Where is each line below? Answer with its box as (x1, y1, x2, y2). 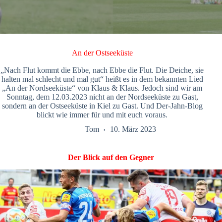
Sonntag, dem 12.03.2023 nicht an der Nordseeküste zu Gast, (6, 93, 198, 101)
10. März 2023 (110, 125, 156, 134)
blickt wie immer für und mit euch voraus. (37, 111, 168, 119)
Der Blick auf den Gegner (68, 153, 154, 162)
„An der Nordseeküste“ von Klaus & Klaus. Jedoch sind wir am (2, 84, 203, 92)
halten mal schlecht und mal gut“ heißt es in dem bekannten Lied (1, 75, 203, 83)
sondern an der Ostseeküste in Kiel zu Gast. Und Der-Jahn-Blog (1, 102, 203, 110)
